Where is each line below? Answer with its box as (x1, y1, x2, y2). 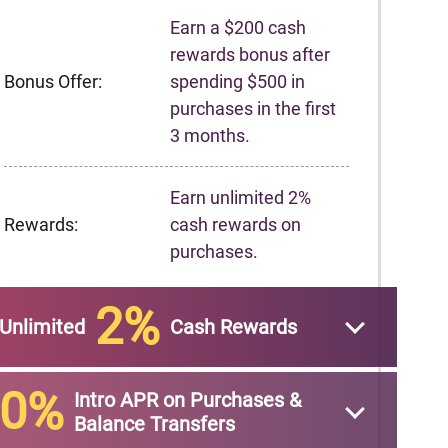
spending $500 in (170, 71, 306, 92)
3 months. (170, 125, 251, 146)
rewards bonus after (170, 44, 331, 65)
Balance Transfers (74, 412, 235, 436)
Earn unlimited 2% (170, 187, 312, 208)
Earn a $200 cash (170, 17, 307, 38)
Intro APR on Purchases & (74, 388, 301, 412)
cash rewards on (170, 214, 302, 235)
